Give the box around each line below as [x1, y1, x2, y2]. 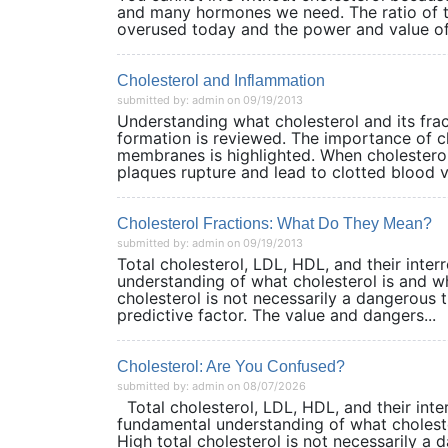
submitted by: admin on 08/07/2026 [117, 379, 306, 393]
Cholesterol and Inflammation [117, 72, 325, 89]
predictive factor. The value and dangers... [117, 305, 436, 325]
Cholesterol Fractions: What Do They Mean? [117, 215, 432, 232]
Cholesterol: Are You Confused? [117, 358, 345, 375]
